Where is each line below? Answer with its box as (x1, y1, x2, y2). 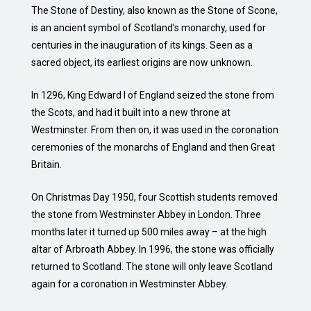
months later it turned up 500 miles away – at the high (31, 226, 267, 237)
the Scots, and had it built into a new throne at (31, 106, 230, 118)
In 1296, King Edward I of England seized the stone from (31, 89, 274, 101)
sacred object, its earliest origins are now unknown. (31, 56, 253, 68)
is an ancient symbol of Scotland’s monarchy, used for (31, 22, 266, 33)
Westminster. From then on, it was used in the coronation (31, 124, 278, 135)
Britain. (31, 158, 62, 170)
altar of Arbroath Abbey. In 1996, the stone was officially (31, 243, 274, 255)
